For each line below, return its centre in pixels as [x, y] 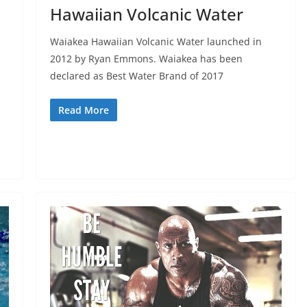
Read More [83, 110]
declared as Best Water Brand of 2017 [136, 75]
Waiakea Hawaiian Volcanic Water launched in [156, 41]
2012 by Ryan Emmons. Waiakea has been [146, 58]
